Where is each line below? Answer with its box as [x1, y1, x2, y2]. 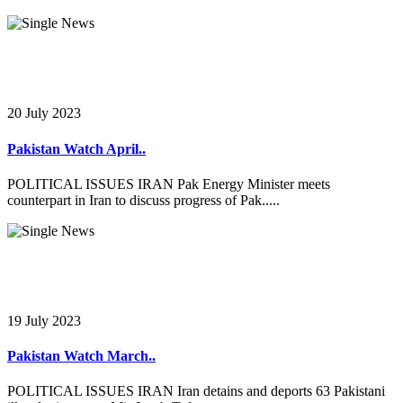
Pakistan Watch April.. [7, 140, 146, 157]
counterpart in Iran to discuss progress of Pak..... [7, 192, 280, 208]
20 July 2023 [7, 105, 81, 121]
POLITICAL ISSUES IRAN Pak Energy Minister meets [7, 175, 330, 192]
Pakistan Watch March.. [7, 348, 156, 364]
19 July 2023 [7, 312, 81, 328]
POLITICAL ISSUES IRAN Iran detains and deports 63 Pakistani [7, 383, 385, 399]
